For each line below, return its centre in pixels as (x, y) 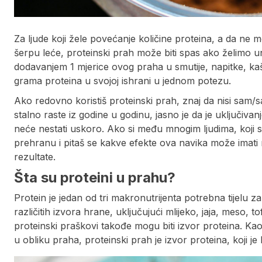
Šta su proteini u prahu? (95, 178)
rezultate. (35, 157)
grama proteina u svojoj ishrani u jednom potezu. (123, 81)
